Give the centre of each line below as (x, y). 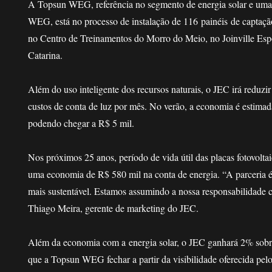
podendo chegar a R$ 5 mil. (81, 123)
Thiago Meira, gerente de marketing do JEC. (114, 208)
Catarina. (46, 55)
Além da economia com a (77, 242)
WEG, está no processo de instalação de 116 (113, 21)
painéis (215, 21)
